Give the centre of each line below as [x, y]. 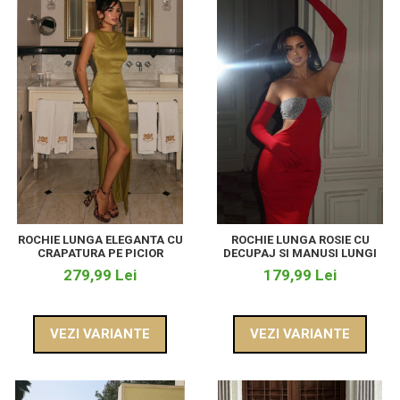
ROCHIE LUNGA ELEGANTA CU [100, 240]
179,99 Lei [300, 275]
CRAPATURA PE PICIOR [100, 254]
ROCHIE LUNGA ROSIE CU [300, 240]
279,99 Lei [100, 275]
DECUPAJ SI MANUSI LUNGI [300, 254]
